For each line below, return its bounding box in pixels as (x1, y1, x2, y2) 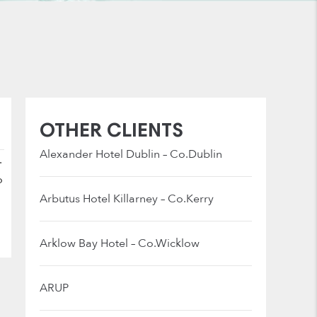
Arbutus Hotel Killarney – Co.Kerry (40, 191, 214, 207)
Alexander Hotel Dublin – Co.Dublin (40, 146, 222, 162)
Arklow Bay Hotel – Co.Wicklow (40, 236, 200, 251)
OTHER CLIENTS (40, 122, 183, 142)
